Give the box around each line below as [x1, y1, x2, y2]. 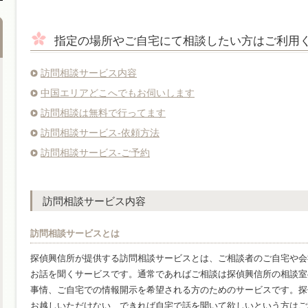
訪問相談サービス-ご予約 [41, 147, 150, 158]
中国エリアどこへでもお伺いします [41, 87, 195, 98]
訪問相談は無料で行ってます [41, 107, 166, 118]
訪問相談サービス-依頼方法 [41, 127, 159, 138]
